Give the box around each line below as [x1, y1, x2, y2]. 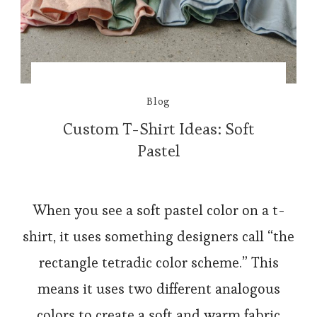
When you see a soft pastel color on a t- [33, 201, 284, 220]
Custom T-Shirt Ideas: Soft [62, 118, 255, 140]
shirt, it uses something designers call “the [23, 227, 294, 246]
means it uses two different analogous [37, 279, 280, 299]
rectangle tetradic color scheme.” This [38, 253, 279, 272]
